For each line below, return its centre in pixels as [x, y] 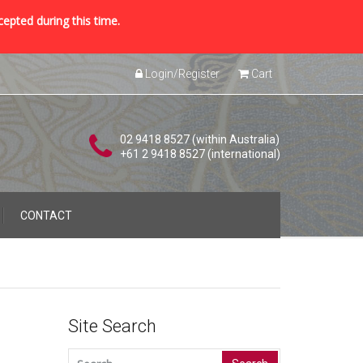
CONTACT [46, 215]
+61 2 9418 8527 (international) [200, 154]
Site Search [112, 326]
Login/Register [181, 74]
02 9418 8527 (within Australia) [200, 139]
